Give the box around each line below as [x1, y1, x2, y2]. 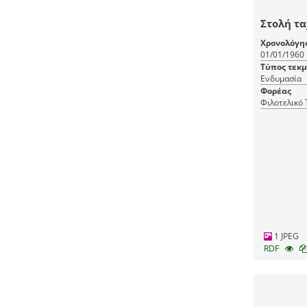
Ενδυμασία [260, 73, 302, 84]
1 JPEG [271, 230, 299, 242]
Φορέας [260, 85, 291, 97]
